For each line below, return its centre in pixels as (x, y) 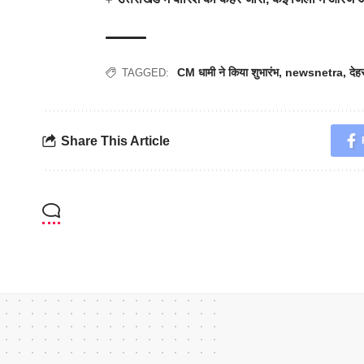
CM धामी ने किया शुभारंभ (228, 72)
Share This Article (115, 141)
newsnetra (314, 72)
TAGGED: (145, 73)
